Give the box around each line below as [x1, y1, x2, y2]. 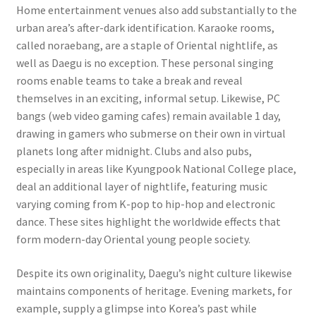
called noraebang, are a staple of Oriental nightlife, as [16, 38, 278, 52]
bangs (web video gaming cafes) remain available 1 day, [16, 109, 281, 123]
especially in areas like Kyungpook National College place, [16, 162, 296, 176]
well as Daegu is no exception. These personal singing [16, 56, 274, 70]
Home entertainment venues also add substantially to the [16, 3, 297, 17]
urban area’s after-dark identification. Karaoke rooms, [16, 20, 274, 35]
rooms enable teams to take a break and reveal [16, 73, 243, 87]
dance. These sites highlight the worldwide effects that [16, 214, 281, 229]
